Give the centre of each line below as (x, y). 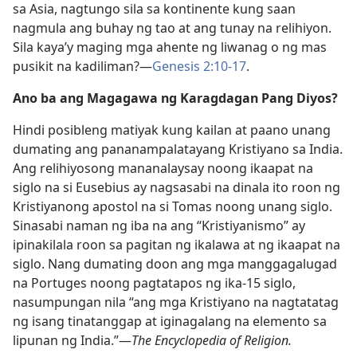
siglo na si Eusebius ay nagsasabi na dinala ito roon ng (177, 187)
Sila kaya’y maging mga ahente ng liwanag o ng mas (170, 47)
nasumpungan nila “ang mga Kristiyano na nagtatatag (176, 302)
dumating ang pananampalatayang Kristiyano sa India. (178, 149)
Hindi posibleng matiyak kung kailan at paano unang (172, 130)
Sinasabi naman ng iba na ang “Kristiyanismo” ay (159, 226)
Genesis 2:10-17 (199, 66)
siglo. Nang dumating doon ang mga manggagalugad (175, 264)
